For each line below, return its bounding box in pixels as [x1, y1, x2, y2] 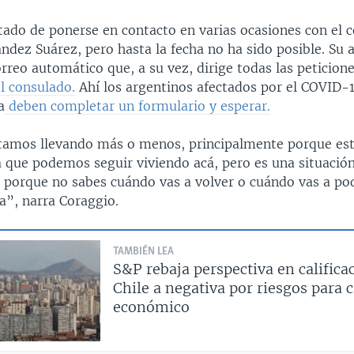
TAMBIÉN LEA [112, 245, 174, 258]
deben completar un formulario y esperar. [5, 97, 271, 114]
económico [112, 297, 190, 316]
